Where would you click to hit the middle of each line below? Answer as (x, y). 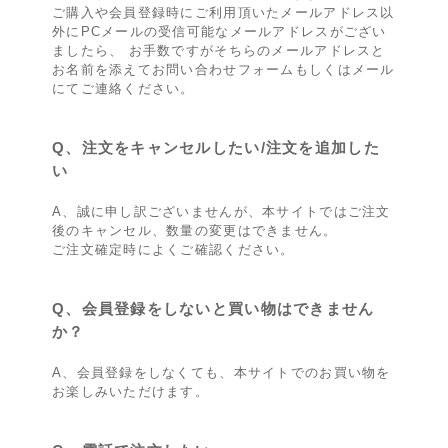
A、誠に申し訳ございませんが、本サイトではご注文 (221, 211)
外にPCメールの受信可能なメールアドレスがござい (219, 31)
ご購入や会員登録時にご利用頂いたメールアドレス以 (223, 12)
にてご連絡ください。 (123, 88)
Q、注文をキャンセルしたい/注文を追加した (215, 147)
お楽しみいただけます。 (130, 391)
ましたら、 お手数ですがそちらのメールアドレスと (218, 50)
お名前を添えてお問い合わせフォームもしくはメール (223, 69)
